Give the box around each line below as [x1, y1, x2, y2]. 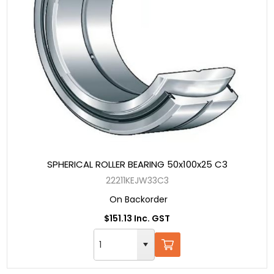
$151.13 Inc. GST [104, 212, 170, 224]
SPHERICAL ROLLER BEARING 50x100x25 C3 [46, 157, 228, 171]
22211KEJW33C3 [105, 174, 169, 187]
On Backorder [109, 193, 168, 206]
